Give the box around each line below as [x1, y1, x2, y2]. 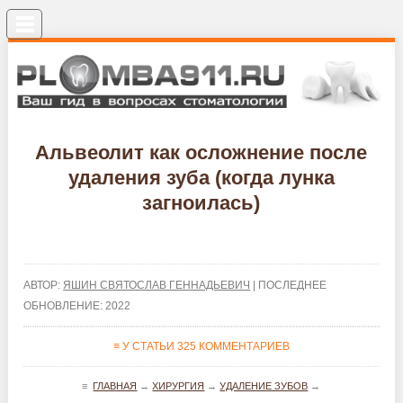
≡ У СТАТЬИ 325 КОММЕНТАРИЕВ [112, 339, 290, 353]
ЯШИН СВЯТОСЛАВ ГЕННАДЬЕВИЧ [63, 278, 251, 291]
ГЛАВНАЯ [93, 380, 138, 391]
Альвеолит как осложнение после [35, 140, 368, 164]
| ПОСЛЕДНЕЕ [250, 278, 327, 291]
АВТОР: [23, 278, 64, 291]
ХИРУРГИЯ [152, 380, 205, 391]
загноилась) [142, 191, 261, 214]
